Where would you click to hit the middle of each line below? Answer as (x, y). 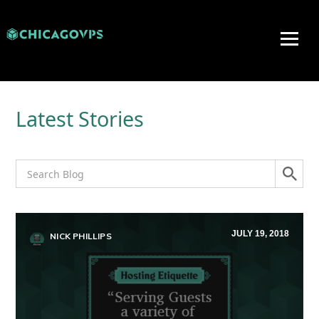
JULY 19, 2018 (260, 234)
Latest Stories (80, 119)
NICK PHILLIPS (80, 236)
